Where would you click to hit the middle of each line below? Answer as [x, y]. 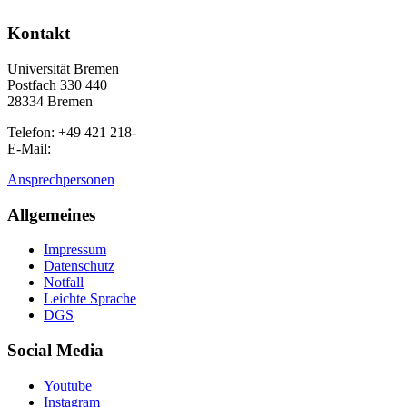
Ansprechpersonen [61, 180]
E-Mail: [29, 149]
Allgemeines [51, 214]
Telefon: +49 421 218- [72, 133]
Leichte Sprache [90, 299]
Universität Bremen [63, 69]
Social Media [55, 351]
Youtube [68, 385]
